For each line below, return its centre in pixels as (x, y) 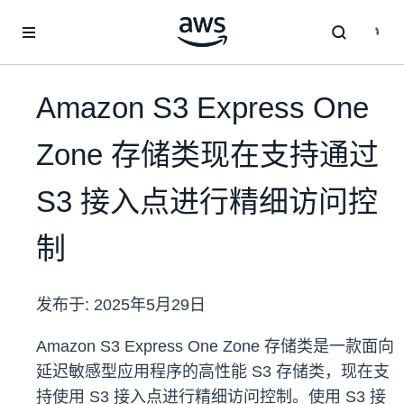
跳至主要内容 (46, 18)
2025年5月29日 (150, 305)
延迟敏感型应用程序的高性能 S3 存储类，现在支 (213, 372)
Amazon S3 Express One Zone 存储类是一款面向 (215, 347)
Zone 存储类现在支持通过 (207, 155)
